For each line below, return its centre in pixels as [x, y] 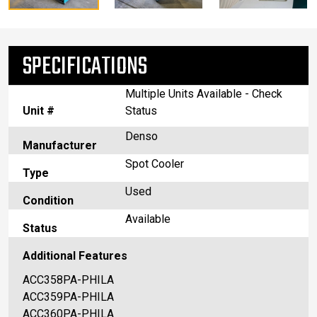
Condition [48, 201]
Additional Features [75, 256]
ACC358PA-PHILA [68, 280]
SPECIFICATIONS [85, 68]
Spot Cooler [155, 164]
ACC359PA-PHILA [68, 297]
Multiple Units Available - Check [204, 94]
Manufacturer [60, 146]
